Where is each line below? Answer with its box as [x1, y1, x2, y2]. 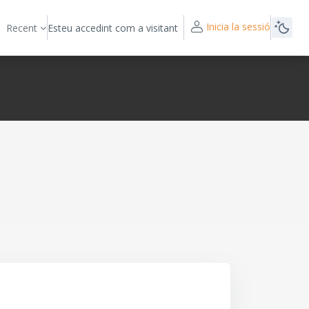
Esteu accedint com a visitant [48, 21, 178, 34]
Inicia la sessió [206, 20, 270, 33]
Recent [6, 21, 37, 34]
